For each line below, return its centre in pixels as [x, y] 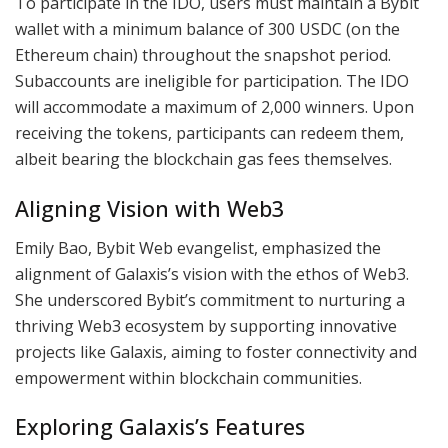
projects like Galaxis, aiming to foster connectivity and [216, 351]
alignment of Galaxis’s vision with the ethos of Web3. [212, 273]
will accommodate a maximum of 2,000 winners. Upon [214, 107]
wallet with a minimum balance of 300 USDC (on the [207, 29]
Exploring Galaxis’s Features [160, 427]
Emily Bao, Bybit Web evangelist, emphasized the [198, 247]
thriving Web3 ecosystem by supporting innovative [206, 325]
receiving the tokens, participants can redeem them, [209, 133]
